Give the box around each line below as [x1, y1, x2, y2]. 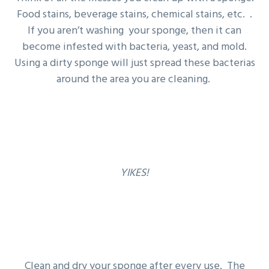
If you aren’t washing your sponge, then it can [28, 22, 241, 40]
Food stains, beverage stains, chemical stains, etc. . [17, 6, 252, 24]
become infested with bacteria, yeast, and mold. [22, 38, 247, 56]
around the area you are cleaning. [56, 71, 213, 89]
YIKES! [120, 164, 149, 182]
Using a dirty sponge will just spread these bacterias [14, 55, 255, 73]
